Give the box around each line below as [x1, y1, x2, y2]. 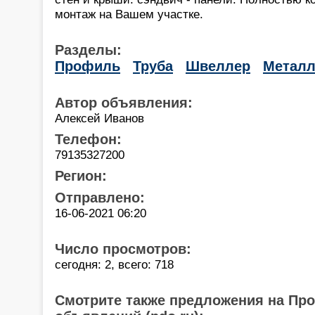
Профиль [55, 58, 120, 74]
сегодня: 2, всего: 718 [55, 257, 174, 271]
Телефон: [55, 131, 122, 147]
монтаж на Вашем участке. [55, 6, 203, 21]
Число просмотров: [55, 240, 191, 257]
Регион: [55, 167, 107, 184]
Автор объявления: [55, 94, 193, 110]
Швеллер [186, 58, 250, 74]
